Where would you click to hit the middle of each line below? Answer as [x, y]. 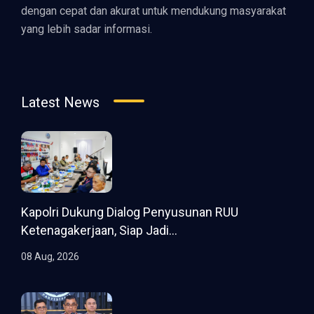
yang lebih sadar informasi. [87, 29]
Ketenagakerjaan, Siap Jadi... [99, 231]
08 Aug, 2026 [50, 257]
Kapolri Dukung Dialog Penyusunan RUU [130, 212]
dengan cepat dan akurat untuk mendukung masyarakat [153, 11]
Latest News [60, 102]
